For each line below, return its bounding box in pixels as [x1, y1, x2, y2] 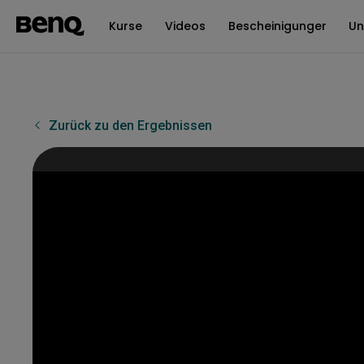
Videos [165, 17, 206, 34]
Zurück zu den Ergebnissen [45, 118, 212, 133]
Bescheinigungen [228, 17, 329, 34]
